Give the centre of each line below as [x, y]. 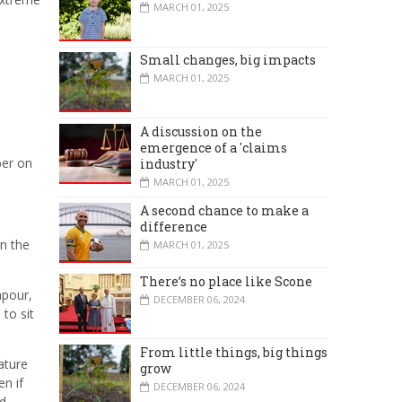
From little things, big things [234, 353]
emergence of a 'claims [214, 147]
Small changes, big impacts [228, 60]
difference [174, 226]
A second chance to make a [224, 210]
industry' [169, 163]
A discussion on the [201, 131]
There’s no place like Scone [226, 281]
